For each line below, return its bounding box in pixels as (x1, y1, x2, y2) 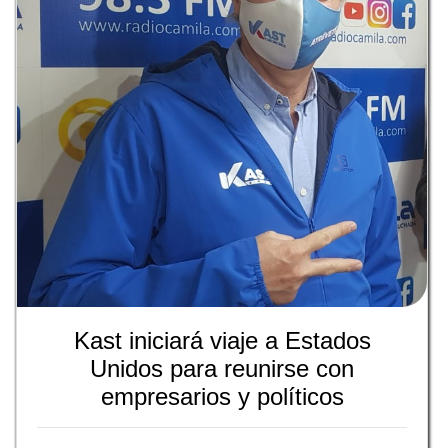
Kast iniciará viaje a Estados (73, 327, 371, 355)
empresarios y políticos (100, 383, 344, 411)
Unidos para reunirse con (90, 355, 354, 383)
